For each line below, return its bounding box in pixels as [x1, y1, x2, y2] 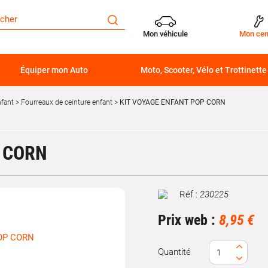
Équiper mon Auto [20, 65, 88, 75]
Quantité [158, 246, 191, 257]
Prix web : [158, 212, 219, 229]
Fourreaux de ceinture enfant [21, 98, 112, 106]
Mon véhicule [143, 29, 188, 38]
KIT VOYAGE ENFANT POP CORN [118, 98, 226, 106]
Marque [157, 194, 187, 205]
